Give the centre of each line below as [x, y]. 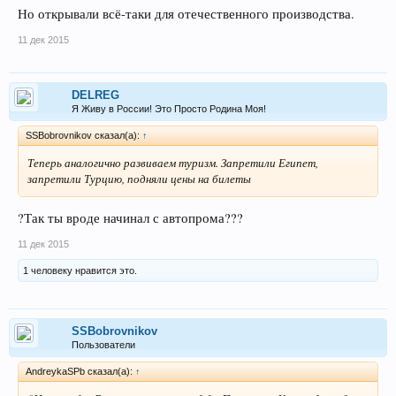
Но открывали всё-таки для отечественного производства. [186, 13]
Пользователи [103, 345]
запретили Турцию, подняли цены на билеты [141, 178]
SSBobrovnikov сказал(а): [84, 135]
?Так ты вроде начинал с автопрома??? [130, 218]
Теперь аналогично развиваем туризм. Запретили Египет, [173, 162]
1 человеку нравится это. [80, 271]
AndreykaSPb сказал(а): [80, 372]
